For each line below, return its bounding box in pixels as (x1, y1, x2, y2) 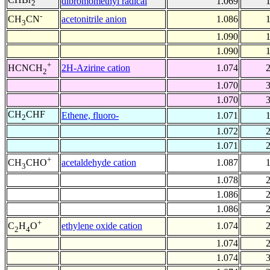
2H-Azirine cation (61, 63, 130, 74)
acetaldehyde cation (61, 157, 136, 168)
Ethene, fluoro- (61, 110, 119, 121)
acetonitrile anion (61, 14, 127, 25)
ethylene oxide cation (61, 221, 142, 231)
